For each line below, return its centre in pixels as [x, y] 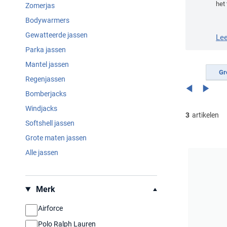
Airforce [50, 208]
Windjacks [41, 108]
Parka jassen [46, 50]
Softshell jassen [50, 123]
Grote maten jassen [56, 138]
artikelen [205, 115]
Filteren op [43, 183]
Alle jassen [42, 153]
